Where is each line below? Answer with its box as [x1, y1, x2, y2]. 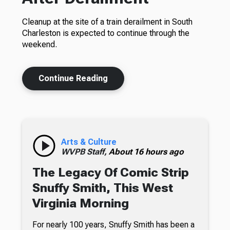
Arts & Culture [61, 137, 117, 147]
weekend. [22, 39, 57, 49]
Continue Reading [38, 73, 108, 83]
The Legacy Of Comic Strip [32, 165, 189, 180]
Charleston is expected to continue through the [22, 28, 189, 38]
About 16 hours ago [108, 146, 184, 157]
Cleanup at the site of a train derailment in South [22, 16, 193, 27]
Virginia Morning [32, 196, 129, 210]
